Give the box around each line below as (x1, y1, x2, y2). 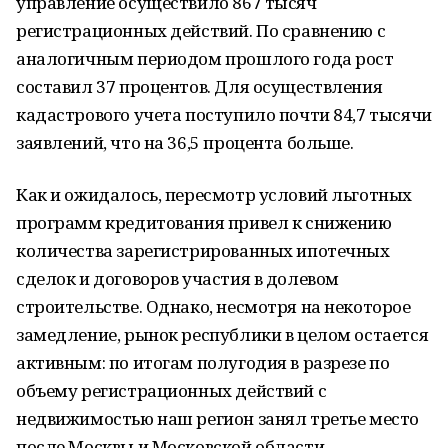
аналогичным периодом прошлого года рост (16, 47, 394, 70)
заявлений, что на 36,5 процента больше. (16, 131, 354, 154)
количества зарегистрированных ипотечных (16, 239, 390, 262)
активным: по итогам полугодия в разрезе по (16, 351, 390, 374)
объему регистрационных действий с (16, 379, 327, 402)
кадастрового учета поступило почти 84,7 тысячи (16, 103, 432, 126)
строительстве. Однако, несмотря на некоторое (16, 295, 411, 318)
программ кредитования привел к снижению (16, 211, 392, 234)
